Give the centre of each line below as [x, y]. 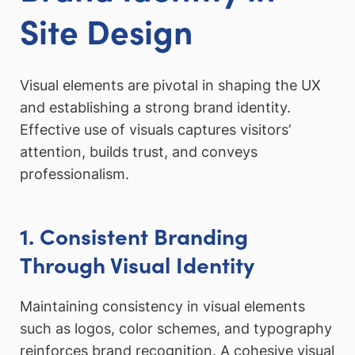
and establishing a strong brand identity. [155, 108]
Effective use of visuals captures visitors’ [155, 130]
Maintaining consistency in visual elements [162, 306]
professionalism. [74, 174]
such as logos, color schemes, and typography [176, 328]
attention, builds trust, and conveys [139, 152]
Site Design [106, 31]
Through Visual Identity [137, 264]
